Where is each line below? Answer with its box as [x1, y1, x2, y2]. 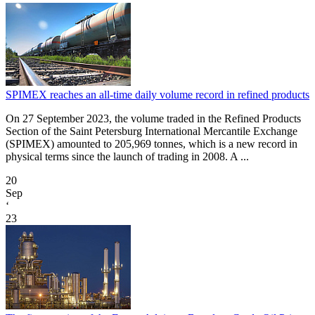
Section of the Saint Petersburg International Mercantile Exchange [6, 125, 297, 138]
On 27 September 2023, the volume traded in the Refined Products [6, 112, 301, 125]
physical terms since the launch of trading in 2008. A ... [6, 150, 249, 163]
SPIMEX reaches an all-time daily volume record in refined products [6, 89, 309, 101]
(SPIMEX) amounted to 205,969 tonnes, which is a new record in [6, 138, 297, 150]
